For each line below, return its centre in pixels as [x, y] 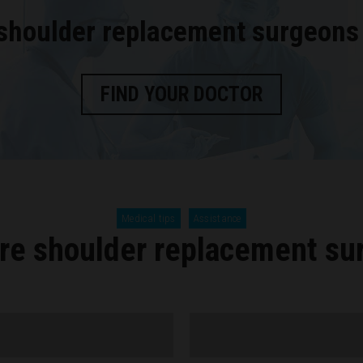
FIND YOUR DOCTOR [181, 94]
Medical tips [149, 218]
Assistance [217, 218]
